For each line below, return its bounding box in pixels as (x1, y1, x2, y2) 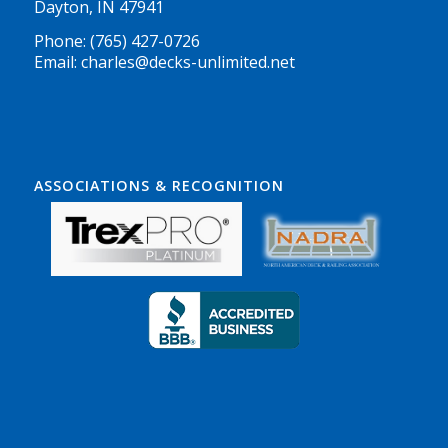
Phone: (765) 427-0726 (33, 30, 200, 53)
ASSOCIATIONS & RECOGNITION (33, 176, 284, 196)
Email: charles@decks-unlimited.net (33, 51, 295, 74)
